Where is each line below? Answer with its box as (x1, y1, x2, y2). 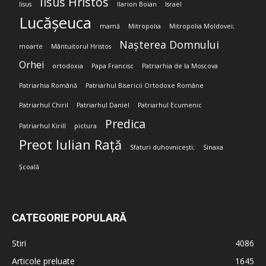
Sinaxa (203, 143, 223, 152)
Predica (105, 116, 145, 132)
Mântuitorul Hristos (51, 42, 111, 51)
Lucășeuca (19, 12, 91, 34)
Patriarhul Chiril (19, 101, 68, 110)
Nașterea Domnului (119, 37, 219, 52)
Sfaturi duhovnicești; (130, 143, 195, 152)
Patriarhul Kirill (19, 122, 66, 131)
